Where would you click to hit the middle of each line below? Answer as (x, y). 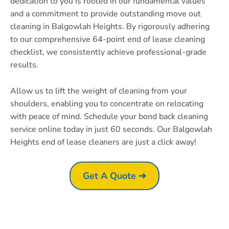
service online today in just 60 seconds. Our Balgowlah (111, 129)
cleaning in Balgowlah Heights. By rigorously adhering (110, 27)
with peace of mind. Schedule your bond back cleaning (109, 116)
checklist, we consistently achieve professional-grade (108, 52)
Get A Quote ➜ (114, 176)
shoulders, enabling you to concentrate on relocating (107, 104)
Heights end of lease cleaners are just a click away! (103, 142)
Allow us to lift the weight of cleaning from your (99, 91)
